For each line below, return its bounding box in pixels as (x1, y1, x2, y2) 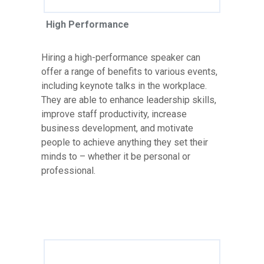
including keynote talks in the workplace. (41, 80, 207, 91)
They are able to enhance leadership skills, (41, 94, 216, 105)
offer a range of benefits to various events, (41, 65, 217, 77)
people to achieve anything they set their (41, 136, 208, 148)
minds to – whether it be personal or (41, 150, 190, 162)
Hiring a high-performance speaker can (41, 51, 200, 63)
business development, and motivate (41, 122, 193, 134)
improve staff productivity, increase (41, 108, 187, 120)
